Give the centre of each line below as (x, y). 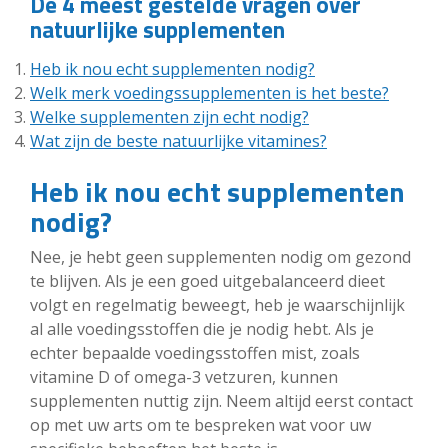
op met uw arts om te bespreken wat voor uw (200, 425)
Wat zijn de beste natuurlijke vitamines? (178, 141)
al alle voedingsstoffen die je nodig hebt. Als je (202, 329)
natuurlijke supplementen (157, 29)
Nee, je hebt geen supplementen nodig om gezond (220, 257)
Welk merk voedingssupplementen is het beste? (209, 93)
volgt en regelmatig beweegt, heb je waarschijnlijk (217, 305)
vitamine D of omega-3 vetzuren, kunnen (184, 377)
